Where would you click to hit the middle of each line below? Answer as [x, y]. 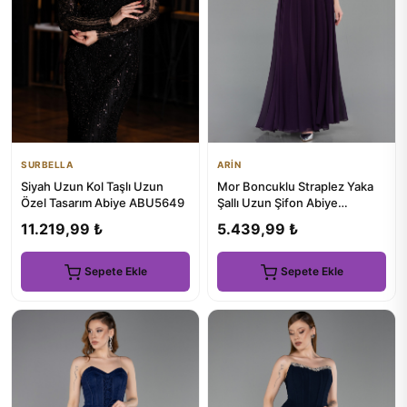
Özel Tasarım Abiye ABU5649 [103, 203]
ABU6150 [243, 219]
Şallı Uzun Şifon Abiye [278, 203]
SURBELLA [47, 165]
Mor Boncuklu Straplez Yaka [295, 187]
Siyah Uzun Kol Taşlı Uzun [92, 187]
